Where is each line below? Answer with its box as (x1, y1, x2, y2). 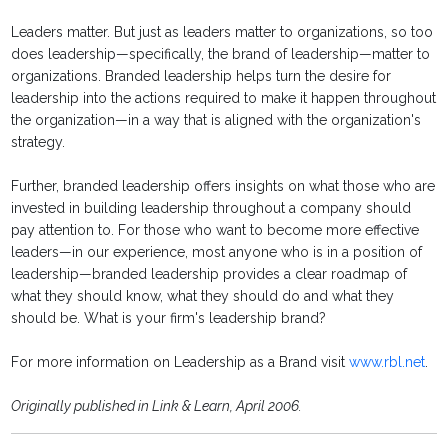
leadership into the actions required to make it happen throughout (11, 90, 437, 107)
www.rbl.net (349, 354, 426, 371)
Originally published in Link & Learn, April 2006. (11, 398, 303, 415)
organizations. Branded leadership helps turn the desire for (11, 68, 392, 85)
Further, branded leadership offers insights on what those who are (11, 178, 436, 195)
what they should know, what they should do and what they (11, 288, 395, 305)
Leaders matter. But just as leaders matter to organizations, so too (11, 24, 434, 41)
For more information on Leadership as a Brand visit (11, 354, 350, 371)
